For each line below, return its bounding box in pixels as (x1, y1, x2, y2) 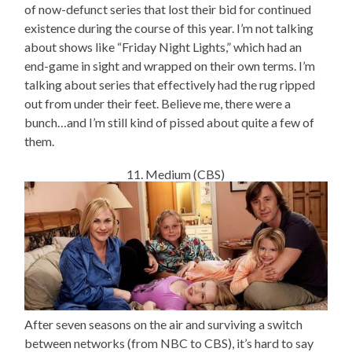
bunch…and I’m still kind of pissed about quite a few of (24, 115, 315, 130)
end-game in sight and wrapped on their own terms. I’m (24, 58, 316, 74)
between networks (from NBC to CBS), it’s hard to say (24, 335, 314, 350)
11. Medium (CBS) (126, 167, 225, 182)
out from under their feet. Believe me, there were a (24, 96, 291, 112)
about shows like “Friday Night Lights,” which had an (24, 39, 302, 55)
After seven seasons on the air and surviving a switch (24, 316, 303, 332)
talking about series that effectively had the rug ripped (24, 77, 316, 93)
